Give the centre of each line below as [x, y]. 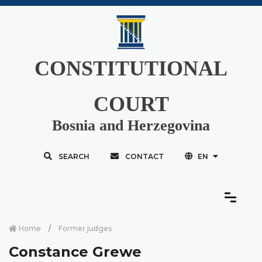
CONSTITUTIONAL [131, 68]
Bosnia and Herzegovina [131, 125]
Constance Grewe [75, 251]
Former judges [85, 228]
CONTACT [144, 156]
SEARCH [74, 156]
